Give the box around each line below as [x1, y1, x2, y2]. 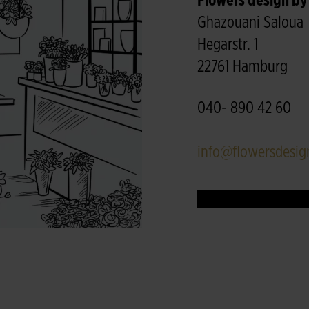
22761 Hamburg [197, 59, 288, 75]
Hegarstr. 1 [197, 37, 258, 53]
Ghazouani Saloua [197, 14, 303, 31]
